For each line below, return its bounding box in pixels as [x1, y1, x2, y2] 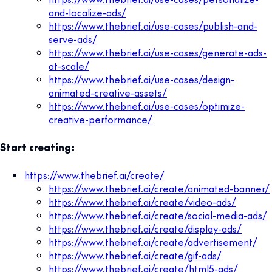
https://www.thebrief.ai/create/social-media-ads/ [49, 208, 267, 222]
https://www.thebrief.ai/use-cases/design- [49, 72, 234, 86]
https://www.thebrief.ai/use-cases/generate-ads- [49, 45, 267, 59]
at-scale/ [49, 58, 89, 72]
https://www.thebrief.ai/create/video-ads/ [49, 194, 236, 208]
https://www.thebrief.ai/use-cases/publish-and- [49, 18, 257, 32]
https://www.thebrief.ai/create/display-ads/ [49, 221, 242, 235]
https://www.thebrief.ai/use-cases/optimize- [49, 98, 245, 112]
